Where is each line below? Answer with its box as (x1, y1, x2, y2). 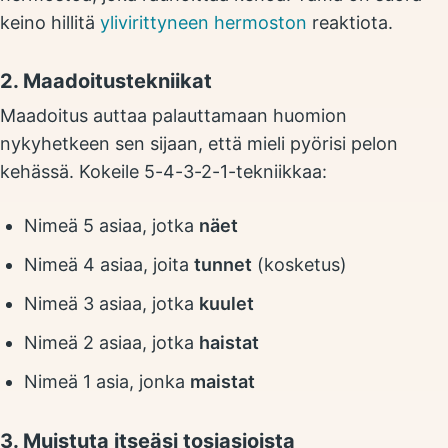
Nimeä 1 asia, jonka (24, 371, 190, 392)
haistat (199, 332, 259, 353)
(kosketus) (252, 254, 347, 275)
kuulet (199, 293, 254, 314)
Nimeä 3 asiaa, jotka (24, 293, 199, 314)
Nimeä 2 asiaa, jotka (24, 332, 199, 353)
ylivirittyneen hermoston (100, 12, 307, 33)
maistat (190, 371, 255, 392)
